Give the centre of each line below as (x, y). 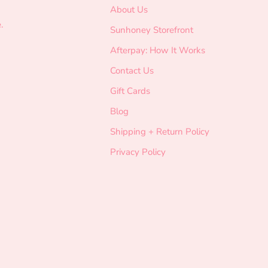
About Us (129, 9)
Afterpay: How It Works (157, 50)
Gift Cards (130, 91)
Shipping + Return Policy (159, 131)
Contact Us (132, 70)
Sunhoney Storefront (151, 30)
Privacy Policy (138, 152)
